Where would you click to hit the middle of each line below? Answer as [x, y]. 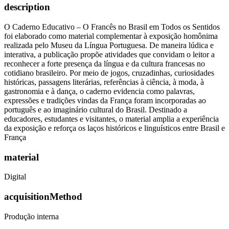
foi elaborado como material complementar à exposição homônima [111, 36]
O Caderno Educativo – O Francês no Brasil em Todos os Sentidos [112, 27]
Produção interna [31, 216]
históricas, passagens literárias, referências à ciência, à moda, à [104, 82]
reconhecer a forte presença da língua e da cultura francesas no [105, 63]
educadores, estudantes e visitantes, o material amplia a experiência [111, 119]
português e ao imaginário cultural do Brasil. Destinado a [96, 109]
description [27, 7]
